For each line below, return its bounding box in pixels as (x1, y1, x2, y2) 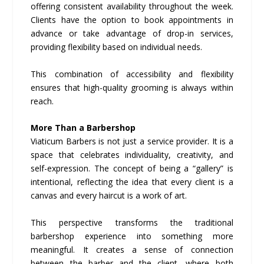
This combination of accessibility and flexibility (31, 68, 233, 80)
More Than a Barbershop (31, 122, 136, 134)
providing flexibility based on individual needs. (31, 41, 203, 53)
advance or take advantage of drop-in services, (31, 28, 233, 39)
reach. (31, 95, 54, 107)
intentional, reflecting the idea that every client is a (31, 176, 233, 188)
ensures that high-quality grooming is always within (31, 81, 233, 93)
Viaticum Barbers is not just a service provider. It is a (31, 136, 233, 147)
